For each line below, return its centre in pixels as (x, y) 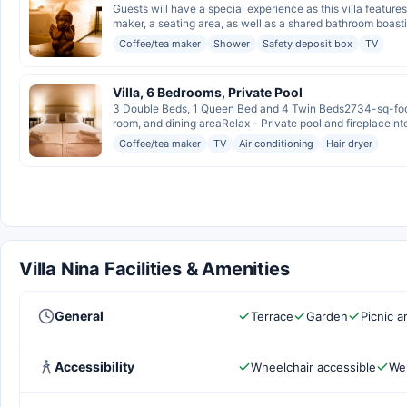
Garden (327, 316)
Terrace (272, 316)
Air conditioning (276, 143)
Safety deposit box (308, 43)
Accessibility (94, 366)
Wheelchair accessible (313, 367)
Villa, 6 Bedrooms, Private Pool (208, 92)
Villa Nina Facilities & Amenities (154, 268)
